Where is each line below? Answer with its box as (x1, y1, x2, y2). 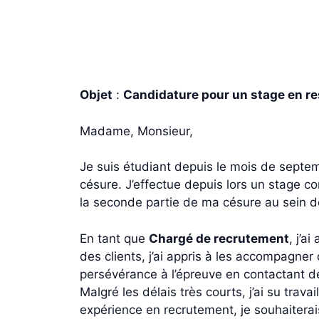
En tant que (80, 231, 149, 246)
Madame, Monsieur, (80, 123, 193, 138)
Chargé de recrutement (149, 231, 289, 246)
